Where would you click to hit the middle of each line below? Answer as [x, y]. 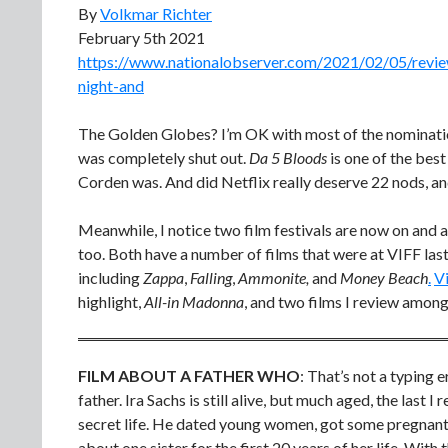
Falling [211, 277]
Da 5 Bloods [288, 157]
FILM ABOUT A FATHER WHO [189, 375]
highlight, [111, 301]
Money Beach [384, 277]
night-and [111, 85]
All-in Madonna [194, 301]
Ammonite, [272, 277]
